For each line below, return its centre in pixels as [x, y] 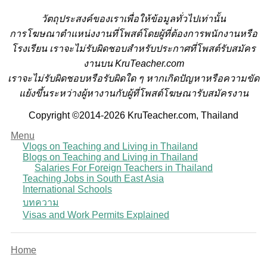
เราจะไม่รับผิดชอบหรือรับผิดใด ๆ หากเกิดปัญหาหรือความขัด [133, 78]
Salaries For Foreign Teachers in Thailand [124, 167]
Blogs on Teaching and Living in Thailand [110, 157]
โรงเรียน [30, 48]
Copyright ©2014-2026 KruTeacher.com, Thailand [133, 115]
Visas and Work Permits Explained [96, 215]
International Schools [67, 189]
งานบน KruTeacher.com [133, 63]
